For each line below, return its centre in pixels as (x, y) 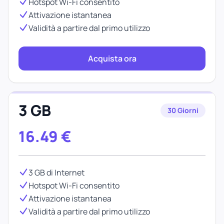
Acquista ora (112, 58)
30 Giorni (183, 110)
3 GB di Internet (56, 172)
